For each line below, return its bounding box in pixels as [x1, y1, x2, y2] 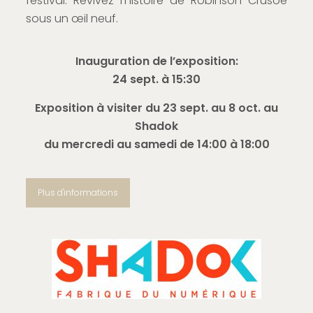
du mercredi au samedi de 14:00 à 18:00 [43, 136, 270, 152]
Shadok [135, 117, 178, 134]
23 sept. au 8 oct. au [163, 99, 278, 116]
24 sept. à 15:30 [112, 71, 201, 87]
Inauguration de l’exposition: [75, 52, 238, 69]
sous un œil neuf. [25, 10, 118, 27]
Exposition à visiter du [35, 99, 163, 116]
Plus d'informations [37, 186, 118, 198]
